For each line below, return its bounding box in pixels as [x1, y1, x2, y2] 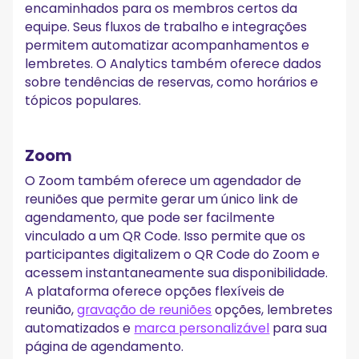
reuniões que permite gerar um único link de [25, 190, 299, 209]
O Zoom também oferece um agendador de [25, 171, 302, 191]
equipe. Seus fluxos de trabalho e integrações [25, 17, 308, 36]
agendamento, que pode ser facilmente [25, 208, 276, 228]
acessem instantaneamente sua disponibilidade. [25, 264, 329, 283]
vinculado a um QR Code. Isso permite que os [25, 227, 306, 246]
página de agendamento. [25, 337, 184, 357]
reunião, [25, 301, 78, 320]
